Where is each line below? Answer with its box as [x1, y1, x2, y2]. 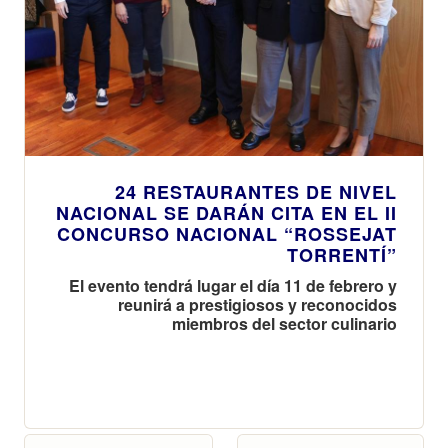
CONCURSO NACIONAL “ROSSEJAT [57, 220, 397, 247]
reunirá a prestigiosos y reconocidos [118, 292, 397, 316]
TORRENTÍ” [287, 241, 397, 268]
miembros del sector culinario [172, 311, 397, 335]
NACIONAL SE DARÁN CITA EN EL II [56, 199, 397, 226]
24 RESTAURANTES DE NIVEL [115, 178, 397, 205]
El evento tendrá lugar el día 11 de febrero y [69, 273, 397, 297]
